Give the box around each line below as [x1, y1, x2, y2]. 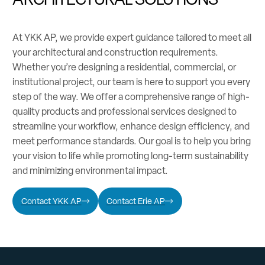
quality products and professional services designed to [12, 105, 237, 118]
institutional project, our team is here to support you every [12, 76, 251, 89]
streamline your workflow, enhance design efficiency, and [12, 120, 250, 133]
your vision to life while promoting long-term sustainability [12, 150, 249, 163]
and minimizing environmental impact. [12, 164, 169, 177]
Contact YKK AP [21, 196, 82, 207]
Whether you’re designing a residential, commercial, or [12, 61, 237, 74]
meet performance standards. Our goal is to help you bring [12, 135, 251, 148]
